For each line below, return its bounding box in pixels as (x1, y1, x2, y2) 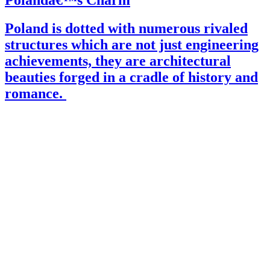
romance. (5, 86, 66, 102)
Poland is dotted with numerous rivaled (5, 20, 248, 37)
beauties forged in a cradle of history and (5, 69, 258, 86)
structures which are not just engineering (5, 37, 259, 53)
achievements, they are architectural (5, 53, 231, 69)
